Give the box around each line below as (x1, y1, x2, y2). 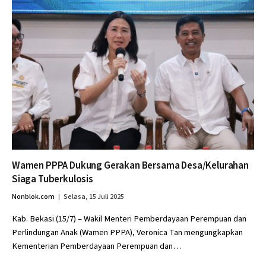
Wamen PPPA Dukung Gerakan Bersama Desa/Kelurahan (12, 159, 249, 173)
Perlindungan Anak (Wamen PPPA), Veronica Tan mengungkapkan (12, 226, 243, 239)
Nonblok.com (12, 192, 55, 202)
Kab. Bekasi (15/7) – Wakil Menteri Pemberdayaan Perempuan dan (12, 213, 246, 225)
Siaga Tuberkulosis (12, 172, 93, 186)
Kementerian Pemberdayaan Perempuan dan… (12, 240, 181, 252)
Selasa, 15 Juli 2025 (64, 192, 124, 202)
